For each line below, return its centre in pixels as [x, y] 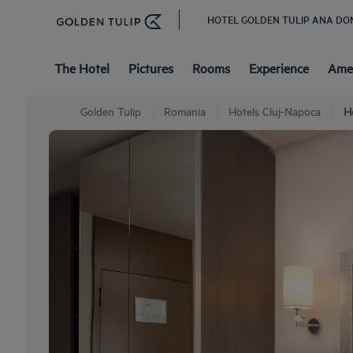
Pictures [151, 67]
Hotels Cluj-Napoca [275, 111]
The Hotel [82, 67]
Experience [279, 67]
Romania [185, 111]
